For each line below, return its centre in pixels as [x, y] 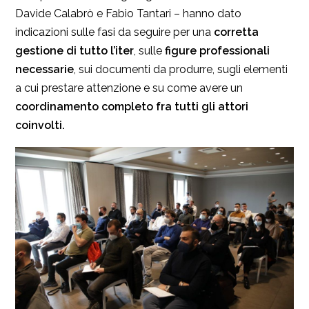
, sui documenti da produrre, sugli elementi [181, 69]
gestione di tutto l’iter [74, 50]
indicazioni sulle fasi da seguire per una [114, 32]
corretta [236, 32]
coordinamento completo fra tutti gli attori [132, 106]
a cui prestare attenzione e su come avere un [129, 88]
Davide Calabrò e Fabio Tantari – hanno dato [128, 13]
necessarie [44, 69]
